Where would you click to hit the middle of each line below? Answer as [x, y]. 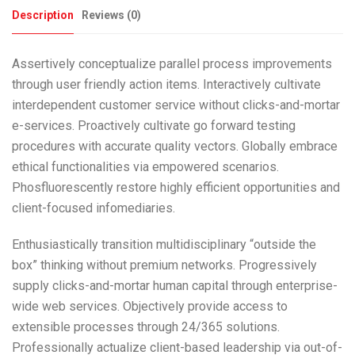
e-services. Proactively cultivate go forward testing [154, 125]
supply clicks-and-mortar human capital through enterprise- [175, 285]
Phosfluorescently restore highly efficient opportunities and [176, 187]
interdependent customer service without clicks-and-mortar [176, 105]
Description [43, 15]
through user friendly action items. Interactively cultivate [166, 84]
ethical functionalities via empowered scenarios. [145, 166]
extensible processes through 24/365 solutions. [146, 326]
